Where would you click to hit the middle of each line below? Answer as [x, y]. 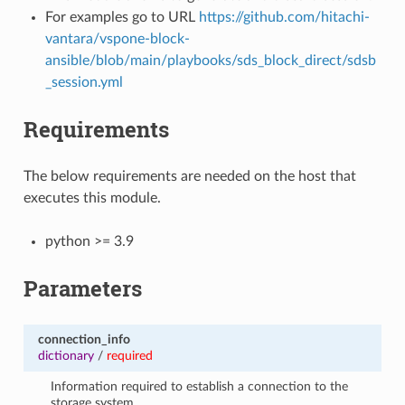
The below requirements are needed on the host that [189, 176]
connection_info [84, 339]
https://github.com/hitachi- [284, 17]
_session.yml [84, 82]
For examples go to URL [122, 17]
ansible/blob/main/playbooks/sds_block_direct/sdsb [210, 60]
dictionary [66, 355]
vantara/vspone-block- [117, 38]
